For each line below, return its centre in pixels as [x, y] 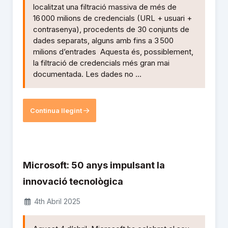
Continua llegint [57, 110]
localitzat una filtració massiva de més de [105, 7]
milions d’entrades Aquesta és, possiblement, [113, 52]
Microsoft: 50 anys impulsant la [94, 165]
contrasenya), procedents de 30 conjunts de [111, 30]
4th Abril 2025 [56, 202]
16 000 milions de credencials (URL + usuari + [112, 18]
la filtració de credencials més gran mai [101, 63]
